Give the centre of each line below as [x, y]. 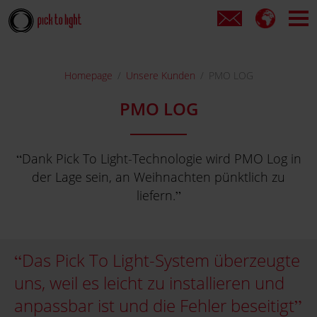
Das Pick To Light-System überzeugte [161, 260]
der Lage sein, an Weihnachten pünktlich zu [158, 177]
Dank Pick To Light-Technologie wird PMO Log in [161, 158]
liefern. [156, 195]
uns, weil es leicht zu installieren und [149, 283]
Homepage [88, 75]
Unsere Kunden [160, 75]
